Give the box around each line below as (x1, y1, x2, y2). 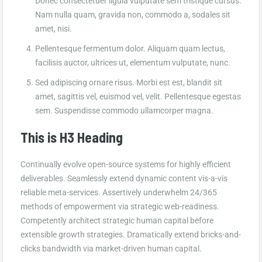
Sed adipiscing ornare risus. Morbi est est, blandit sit (35, 77, 222, 87)
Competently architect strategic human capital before (20, 215, 213, 225)
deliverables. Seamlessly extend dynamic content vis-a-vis (20, 173, 227, 183)
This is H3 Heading (20, 128, 123, 146)
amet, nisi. (35, 23, 72, 33)
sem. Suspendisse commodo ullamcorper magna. (35, 105, 213, 115)
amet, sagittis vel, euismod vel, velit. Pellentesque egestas (35, 91, 241, 101)
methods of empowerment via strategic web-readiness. (20, 201, 219, 211)
